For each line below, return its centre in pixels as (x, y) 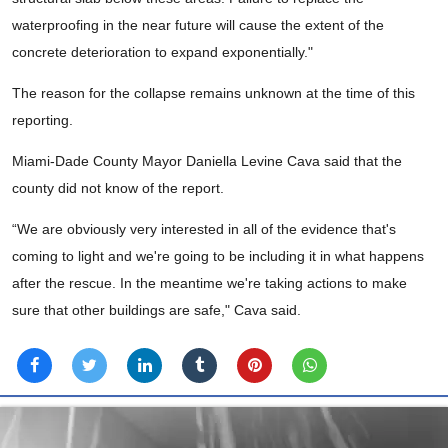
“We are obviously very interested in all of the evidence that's (204, 229)
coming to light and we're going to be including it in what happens (218, 256)
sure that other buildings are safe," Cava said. (156, 310)
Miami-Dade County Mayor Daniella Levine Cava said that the (207, 161)
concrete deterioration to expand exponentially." (162, 52)
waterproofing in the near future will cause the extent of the (198, 25)
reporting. (42, 120)
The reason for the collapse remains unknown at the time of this (213, 93)
